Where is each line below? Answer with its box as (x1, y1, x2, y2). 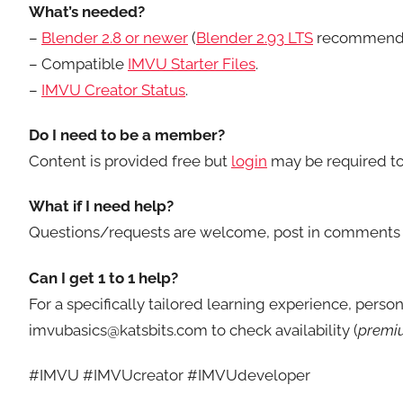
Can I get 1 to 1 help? (29, 268, 178, 287)
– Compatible (29, 54, 128, 73)
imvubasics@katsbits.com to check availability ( (29, 320, 358, 339)
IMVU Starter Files (128, 54, 255, 73)
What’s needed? (29, 2, 145, 21)
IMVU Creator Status (41, 80, 185, 99)
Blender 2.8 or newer (41, 28, 188, 47)
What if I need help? (29, 197, 174, 216)
